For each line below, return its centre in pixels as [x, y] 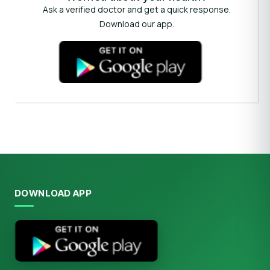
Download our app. [137, 24]
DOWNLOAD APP [53, 193]
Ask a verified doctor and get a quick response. [137, 9]
